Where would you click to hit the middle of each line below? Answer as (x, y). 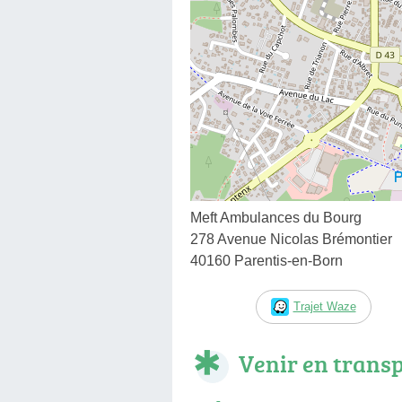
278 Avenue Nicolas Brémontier (291, 239)
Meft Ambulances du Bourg (276, 217)
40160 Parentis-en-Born (267, 260)
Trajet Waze (324, 306)
